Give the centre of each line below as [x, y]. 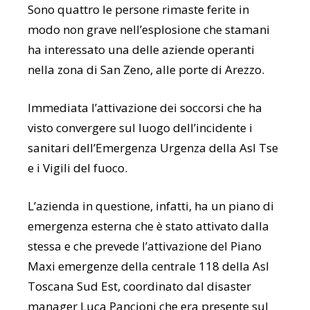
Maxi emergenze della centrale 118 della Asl [148, 266]
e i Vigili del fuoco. [77, 167]
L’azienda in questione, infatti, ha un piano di [151, 206]
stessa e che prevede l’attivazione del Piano [145, 246]
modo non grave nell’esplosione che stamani [149, 29]
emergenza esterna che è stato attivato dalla [148, 226]
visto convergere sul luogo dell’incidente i [140, 127]
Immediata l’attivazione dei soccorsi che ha [145, 107]
